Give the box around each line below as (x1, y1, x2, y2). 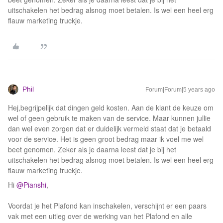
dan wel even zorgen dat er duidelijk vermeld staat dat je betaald (8, 123, 211, 133)
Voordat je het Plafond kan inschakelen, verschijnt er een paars (8, 201, 207, 211)
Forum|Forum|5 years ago (145, 86, 215, 93)
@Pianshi (16, 180, 46, 190)
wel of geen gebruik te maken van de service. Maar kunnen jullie (8, 113, 211, 123)
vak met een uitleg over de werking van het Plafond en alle (8, 211, 192, 221)
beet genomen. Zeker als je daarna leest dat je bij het (8, 144, 176, 154)
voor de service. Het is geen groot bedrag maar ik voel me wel (8, 134, 204, 144)
